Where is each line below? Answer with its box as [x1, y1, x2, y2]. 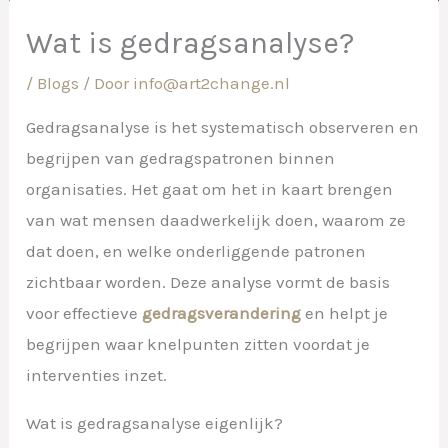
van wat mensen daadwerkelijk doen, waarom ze [26, 209, 407, 230]
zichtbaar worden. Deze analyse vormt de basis [26, 271, 391, 292]
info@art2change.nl [133, 72, 291, 93]
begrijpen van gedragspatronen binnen [26, 147, 336, 168]
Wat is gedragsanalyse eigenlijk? [26, 412, 284, 433]
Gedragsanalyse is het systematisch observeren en [26, 116, 420, 137]
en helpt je [301, 302, 389, 323]
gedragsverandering [142, 302, 302, 323]
